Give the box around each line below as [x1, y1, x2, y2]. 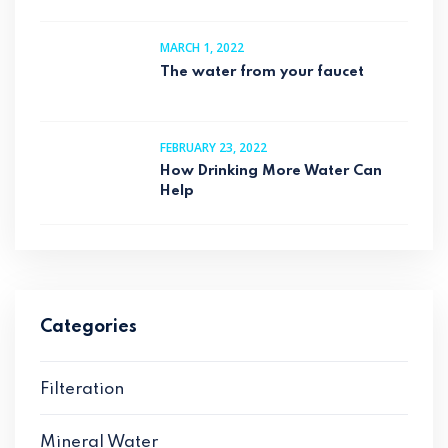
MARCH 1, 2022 [160, 39, 244, 57]
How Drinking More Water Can [160, 164, 382, 179]
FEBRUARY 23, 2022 [160, 139, 267, 157]
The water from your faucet [160, 65, 364, 80]
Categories [40, 318, 137, 337]
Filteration [40, 381, 124, 399]
